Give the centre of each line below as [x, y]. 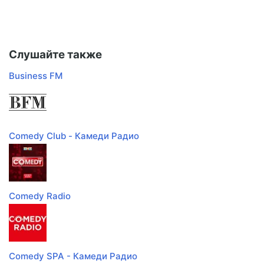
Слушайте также [55, 55]
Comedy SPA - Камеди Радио [73, 256]
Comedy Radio [40, 196]
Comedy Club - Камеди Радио [74, 136]
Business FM [36, 76]
